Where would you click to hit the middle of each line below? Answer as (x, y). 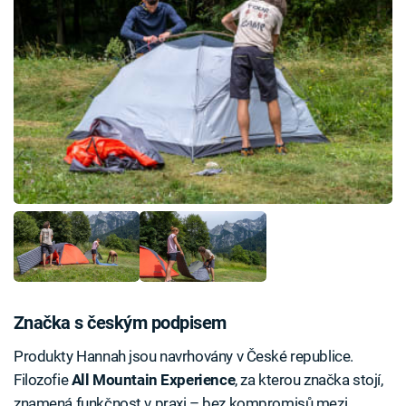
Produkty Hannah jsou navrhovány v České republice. (184, 357)
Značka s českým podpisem (120, 322)
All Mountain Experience (153, 380)
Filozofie (43, 380)
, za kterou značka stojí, (309, 380)
